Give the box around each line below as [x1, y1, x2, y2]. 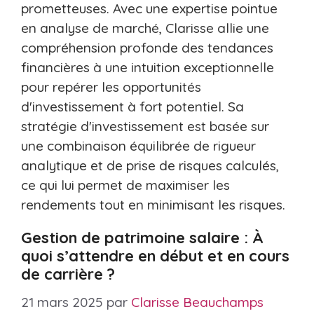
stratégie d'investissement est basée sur [21, 118, 269, 135]
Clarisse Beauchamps [131, 293, 264, 310]
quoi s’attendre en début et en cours [21, 246, 289, 266]
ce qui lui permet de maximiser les [21, 177, 230, 193]
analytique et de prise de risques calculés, [21, 157, 279, 174]
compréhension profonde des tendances [21, 39, 273, 56]
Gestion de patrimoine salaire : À [21, 228, 264, 247]
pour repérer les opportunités [21, 78, 201, 95]
